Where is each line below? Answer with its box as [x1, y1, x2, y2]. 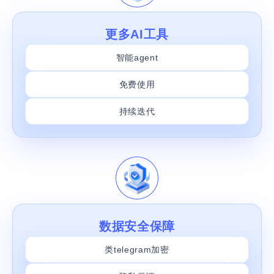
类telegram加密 [105, 244, 169, 254]
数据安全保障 [98, 219, 176, 233]
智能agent [116, 52, 158, 62]
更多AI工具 [105, 27, 169, 41]
